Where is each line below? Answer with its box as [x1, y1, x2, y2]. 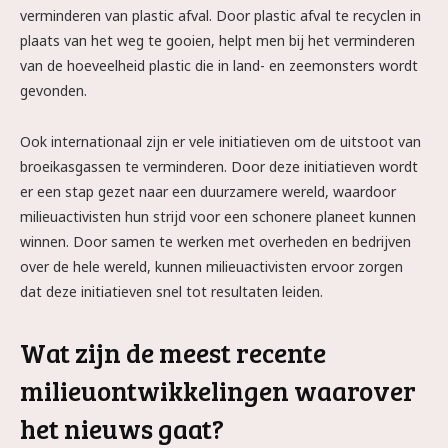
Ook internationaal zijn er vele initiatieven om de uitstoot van [20, 132, 421, 151]
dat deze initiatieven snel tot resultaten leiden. [20, 282, 323, 301]
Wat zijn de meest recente [20, 334, 326, 371]
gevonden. [20, 81, 87, 100]
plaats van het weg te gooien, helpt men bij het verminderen [20, 31, 415, 50]
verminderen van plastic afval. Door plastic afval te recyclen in [20, 6, 421, 25]
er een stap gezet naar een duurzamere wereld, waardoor [20, 182, 396, 201]
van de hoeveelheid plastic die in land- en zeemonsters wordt [20, 56, 418, 75]
